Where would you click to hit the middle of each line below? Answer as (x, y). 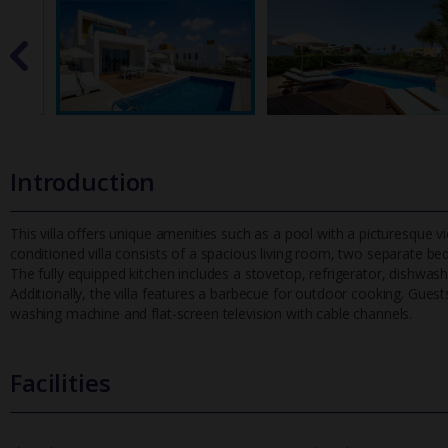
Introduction (83, 182)
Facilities (60, 383)
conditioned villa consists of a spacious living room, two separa (210, 254)
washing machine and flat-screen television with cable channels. (211, 314)
